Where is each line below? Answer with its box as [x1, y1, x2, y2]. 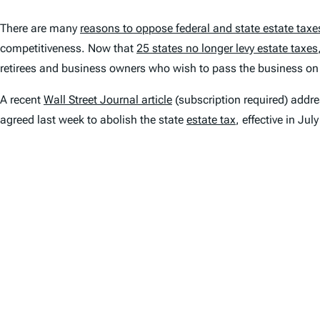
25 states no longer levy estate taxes [136, 41, 318, 55]
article [139, 92, 172, 106]
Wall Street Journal [44, 92, 139, 106]
